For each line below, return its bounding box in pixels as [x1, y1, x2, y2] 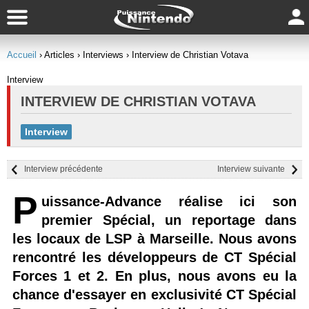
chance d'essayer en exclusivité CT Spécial [12, 287, 297, 302]
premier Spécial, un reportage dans [41, 212, 297, 228]
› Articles [39, 50, 74, 60]
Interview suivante [217, 164, 285, 174]
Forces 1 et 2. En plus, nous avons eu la [12, 268, 297, 283]
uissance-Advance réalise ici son [41, 194, 297, 209]
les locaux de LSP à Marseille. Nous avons [12, 231, 297, 246]
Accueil [7, 50, 37, 60]
